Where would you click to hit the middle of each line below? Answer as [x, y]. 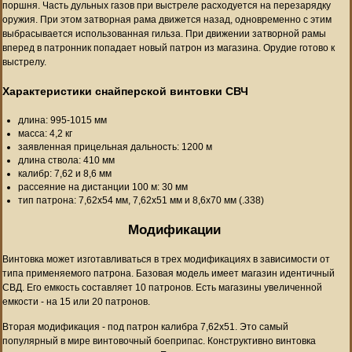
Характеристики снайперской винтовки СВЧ [125, 91]
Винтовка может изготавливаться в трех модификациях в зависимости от [166, 259]
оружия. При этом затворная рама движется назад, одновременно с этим [167, 19]
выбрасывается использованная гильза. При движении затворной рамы [164, 33]
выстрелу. [24, 62]
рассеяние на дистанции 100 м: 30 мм [103, 187]
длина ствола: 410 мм [66, 160]
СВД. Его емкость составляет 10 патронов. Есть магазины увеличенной [162, 287]
